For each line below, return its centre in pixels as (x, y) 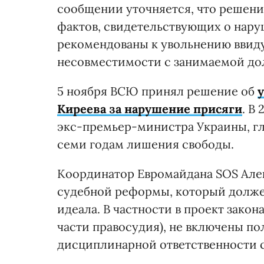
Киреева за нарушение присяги (150, 108)
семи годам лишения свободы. (146, 144)
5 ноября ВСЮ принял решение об (157, 91)
